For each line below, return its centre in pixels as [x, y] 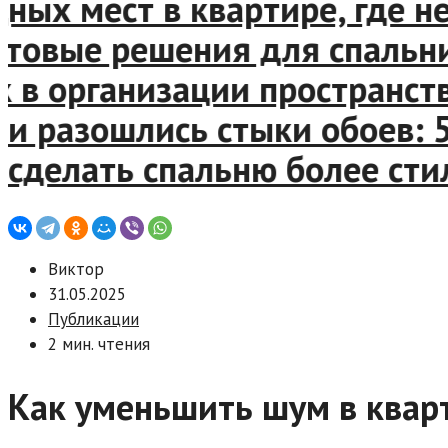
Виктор [76, 269]
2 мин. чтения [99, 344]
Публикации [93, 319]
